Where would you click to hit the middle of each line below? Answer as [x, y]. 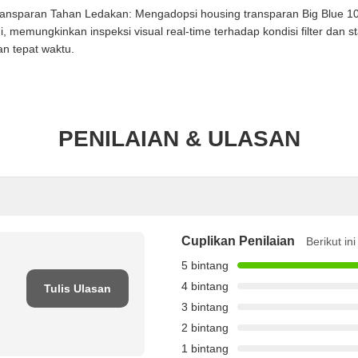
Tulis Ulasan [78, 289]
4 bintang [205, 286]
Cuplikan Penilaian [238, 241]
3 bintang [205, 307]
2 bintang [205, 328]
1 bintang [205, 349]
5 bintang [205, 266]
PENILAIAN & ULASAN [179, 139]
